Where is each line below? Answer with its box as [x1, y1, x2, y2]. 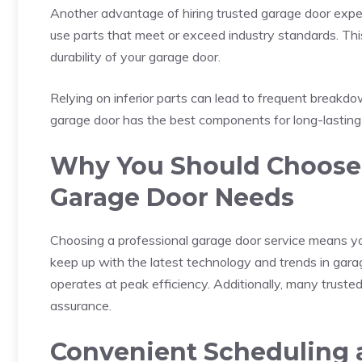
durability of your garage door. [50, 48, 221, 65]
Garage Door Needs [50, 183, 294, 213]
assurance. [50, 297, 112, 314]
